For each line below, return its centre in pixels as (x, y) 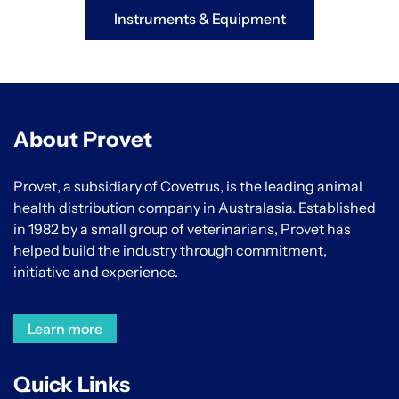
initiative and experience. (96, 272)
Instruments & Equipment (199, 19)
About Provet (83, 140)
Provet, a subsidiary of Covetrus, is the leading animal (188, 187)
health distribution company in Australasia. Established (195, 208)
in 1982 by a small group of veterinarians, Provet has (182, 229)
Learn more (65, 329)
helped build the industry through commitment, (170, 251)
